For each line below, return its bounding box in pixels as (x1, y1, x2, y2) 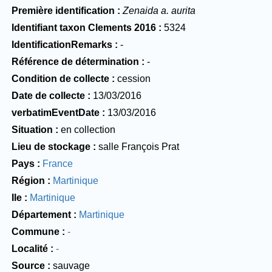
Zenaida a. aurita (122, 5, 195, 16)
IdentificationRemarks (11, 39, 112, 50)
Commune (11, 226, 59, 237)
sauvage (52, 260, 90, 271)
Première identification (11, 5, 115, 16)
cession (117, 73, 151, 84)
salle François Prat (98, 141, 179, 152)
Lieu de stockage (11, 141, 90, 152)
